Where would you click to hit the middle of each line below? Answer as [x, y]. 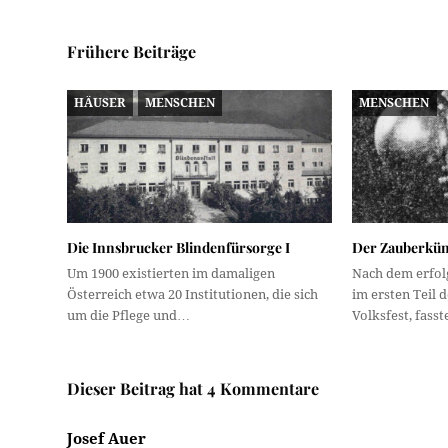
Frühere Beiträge [132, 52]
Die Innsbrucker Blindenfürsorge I [179, 247]
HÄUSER [100, 102]
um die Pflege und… [129, 315]
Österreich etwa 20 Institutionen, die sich [193, 294]
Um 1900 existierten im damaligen [171, 273]
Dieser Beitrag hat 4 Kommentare [193, 388]
